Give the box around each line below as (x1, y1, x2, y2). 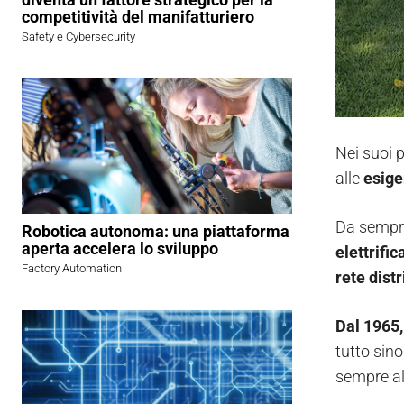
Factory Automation (22, 262, 122, 276)
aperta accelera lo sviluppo (22, 239, 218, 259)
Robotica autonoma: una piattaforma (22, 222, 289, 242)
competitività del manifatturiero (22, 7, 254, 27)
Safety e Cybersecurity (22, 30, 135, 44)
